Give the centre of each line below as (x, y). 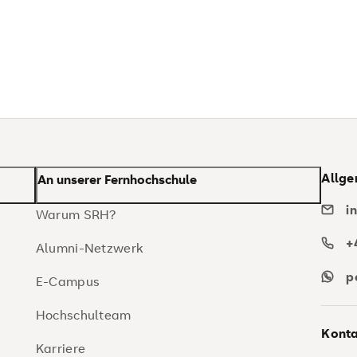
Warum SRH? (76, 214)
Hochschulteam (83, 315)
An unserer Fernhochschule (117, 179)
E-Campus (68, 281)
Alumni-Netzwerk (89, 248)
